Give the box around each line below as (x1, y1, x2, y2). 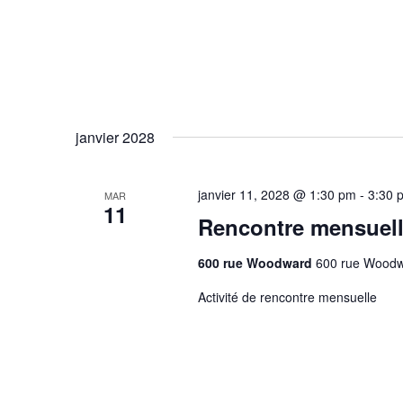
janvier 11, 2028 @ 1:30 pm (197, 185, 356, 203)
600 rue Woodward (197, 254, 316, 272)
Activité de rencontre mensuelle (197, 288, 377, 306)
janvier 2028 (76, 127, 155, 148)
